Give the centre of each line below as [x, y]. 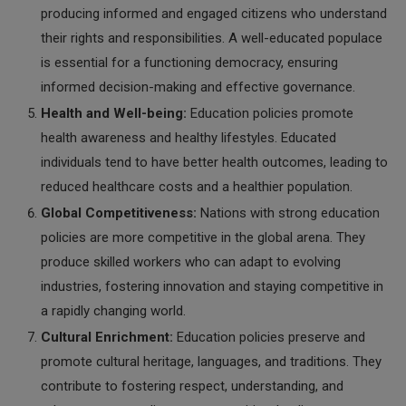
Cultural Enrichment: [107, 337]
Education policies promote [270, 113]
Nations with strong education [288, 213]
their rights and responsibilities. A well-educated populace [212, 38]
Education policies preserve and [269, 337]
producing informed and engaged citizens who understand [214, 14]
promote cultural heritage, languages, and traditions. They [211, 362]
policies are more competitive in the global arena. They [203, 237]
